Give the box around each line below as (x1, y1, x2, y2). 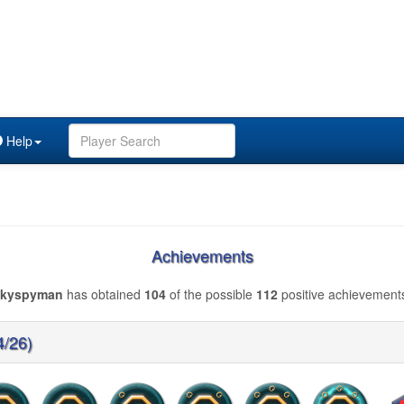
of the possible (166, 285, 256, 303)
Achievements (151, 243, 253, 267)
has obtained (63, 285, 144, 303)
